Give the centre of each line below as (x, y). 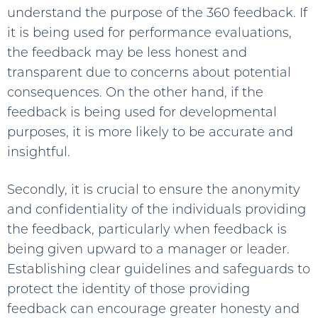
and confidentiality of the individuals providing (157, 209)
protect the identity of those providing (128, 289)
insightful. (39, 152)
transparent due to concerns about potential (149, 72)
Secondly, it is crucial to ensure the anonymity (154, 189)
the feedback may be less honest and (127, 52)
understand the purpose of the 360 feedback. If (157, 12)
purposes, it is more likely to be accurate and (150, 132)
